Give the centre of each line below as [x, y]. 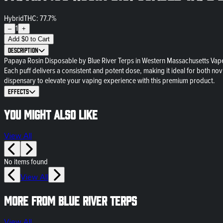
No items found [26, 162]
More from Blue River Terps [70, 200]
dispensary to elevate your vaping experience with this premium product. [110, 80]
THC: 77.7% [40, 18]
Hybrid [14, 18]
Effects [18, 91]
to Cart [40, 39]
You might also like [51, 114]
